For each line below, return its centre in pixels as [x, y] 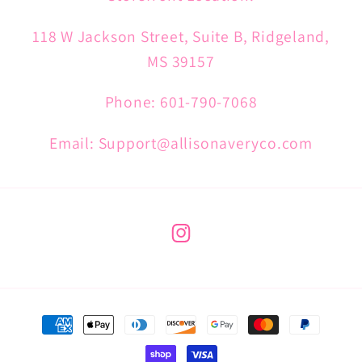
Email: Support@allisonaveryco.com [181, 143]
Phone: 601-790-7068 [181, 102]
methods [67, 341]
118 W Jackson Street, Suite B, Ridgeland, [181, 36]
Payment [67, 316]
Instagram [202, 244]
